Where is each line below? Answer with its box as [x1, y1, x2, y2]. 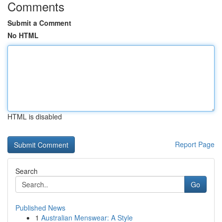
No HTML [7, 30, 39, 40]
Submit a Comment [7, 18, 71, 28]
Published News [15, 203, 65, 213]
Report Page [175, 139, 215, 149]
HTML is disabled [7, 111, 62, 121]
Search [15, 166, 38, 176]
